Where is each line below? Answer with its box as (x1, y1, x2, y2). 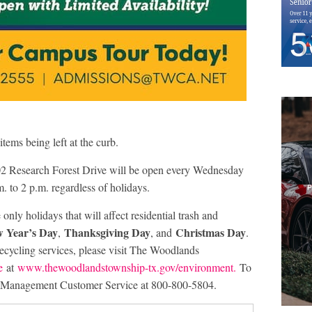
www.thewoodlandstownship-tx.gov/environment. (17, 260, 236, 274)
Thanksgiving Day (64, 224, 150, 240)
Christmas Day (175, 224, 246, 240)
